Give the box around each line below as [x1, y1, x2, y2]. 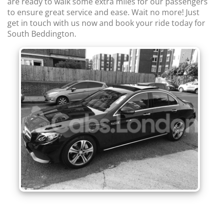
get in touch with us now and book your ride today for [7, 18, 205, 28]
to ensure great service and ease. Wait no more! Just [7, 7, 199, 18]
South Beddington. [7, 28, 76, 39]
